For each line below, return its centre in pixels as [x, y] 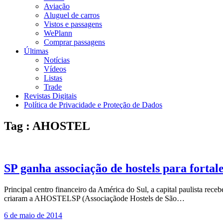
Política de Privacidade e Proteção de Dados [93, 105]
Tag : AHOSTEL [47, 126]
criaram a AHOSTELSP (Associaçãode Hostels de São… [94, 198]
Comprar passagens [74, 42]
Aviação [57, 6]
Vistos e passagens [73, 24]
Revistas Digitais [50, 96]
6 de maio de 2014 [33, 215]
